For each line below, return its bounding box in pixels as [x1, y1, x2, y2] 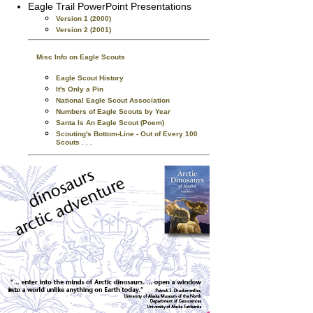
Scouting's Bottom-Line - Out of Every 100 [56, 130, 198, 138]
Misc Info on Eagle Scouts [36, 53, 125, 61]
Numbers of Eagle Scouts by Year [56, 108, 170, 115]
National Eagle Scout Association [56, 96, 170, 104]
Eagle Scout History [56, 74, 124, 82]
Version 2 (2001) [56, 26, 111, 34]
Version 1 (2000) [56, 15, 111, 22]
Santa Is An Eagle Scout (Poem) [56, 119, 164, 126]
